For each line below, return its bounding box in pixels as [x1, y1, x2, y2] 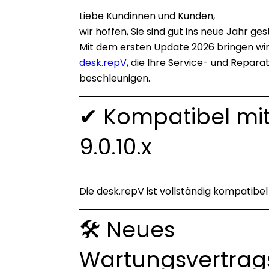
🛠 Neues [79, 214, 175, 246]
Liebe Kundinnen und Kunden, [79, 9, 215, 23]
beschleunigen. [79, 71, 150, 86]
